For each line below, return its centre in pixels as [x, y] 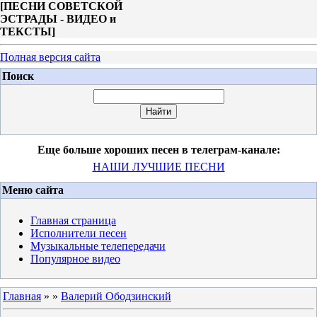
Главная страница [73, 220]
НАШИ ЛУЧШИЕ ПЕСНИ [158, 167]
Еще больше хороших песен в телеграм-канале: [158, 150]
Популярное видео [75, 259]
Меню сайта [33, 190]
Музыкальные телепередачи [98, 246]
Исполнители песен [79, 233]
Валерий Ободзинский [116, 296]
